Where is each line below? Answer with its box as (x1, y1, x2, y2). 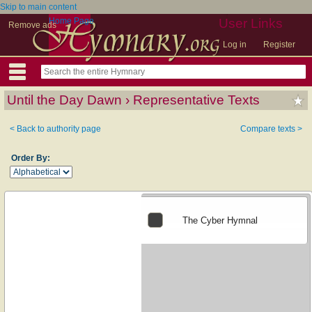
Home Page (49, 16, 94, 26)
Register (263, 40, 295, 49)
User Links (219, 16, 283, 31)
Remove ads (8, 20, 56, 30)
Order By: (10, 153, 50, 163)
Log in (223, 40, 247, 49)
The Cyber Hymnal (182, 215, 258, 226)
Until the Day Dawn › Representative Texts (7, 93, 260, 107)
